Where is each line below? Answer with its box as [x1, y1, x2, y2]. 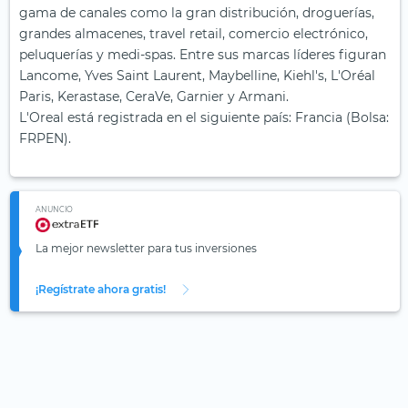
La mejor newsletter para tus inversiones [36, 241, 257, 256]
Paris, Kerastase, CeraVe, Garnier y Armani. [19, 88, 289, 106]
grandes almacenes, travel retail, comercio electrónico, [19, 25, 368, 43]
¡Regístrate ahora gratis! [36, 282, 166, 297]
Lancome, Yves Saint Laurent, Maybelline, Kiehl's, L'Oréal [19, 67, 375, 85]
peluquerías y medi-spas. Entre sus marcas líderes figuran [19, 46, 386, 64]
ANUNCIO [36, 205, 73, 215]
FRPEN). [19, 130, 71, 148]
